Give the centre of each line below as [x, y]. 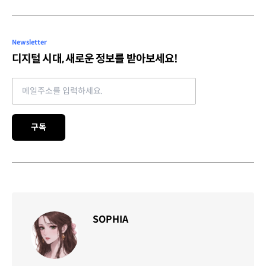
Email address [42, 84]
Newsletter [29, 42]
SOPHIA [110, 219]
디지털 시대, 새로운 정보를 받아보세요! [95, 58]
